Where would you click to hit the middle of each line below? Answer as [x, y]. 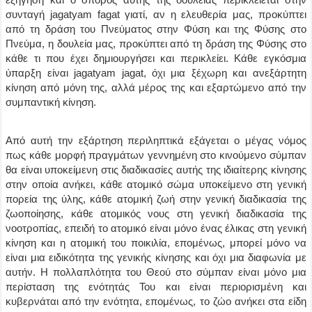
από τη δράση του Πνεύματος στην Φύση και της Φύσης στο [156, 29]
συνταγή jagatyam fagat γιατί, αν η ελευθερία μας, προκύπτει [156, 14]
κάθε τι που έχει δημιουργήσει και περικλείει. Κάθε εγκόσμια [156, 58]
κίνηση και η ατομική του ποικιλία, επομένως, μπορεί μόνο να [156, 243]
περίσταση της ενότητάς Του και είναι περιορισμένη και [156, 287]
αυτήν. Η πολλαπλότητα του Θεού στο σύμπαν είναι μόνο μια [156, 272]
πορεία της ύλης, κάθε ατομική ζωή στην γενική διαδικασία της [156, 199]
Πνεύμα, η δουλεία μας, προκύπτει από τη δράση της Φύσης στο [156, 44]
